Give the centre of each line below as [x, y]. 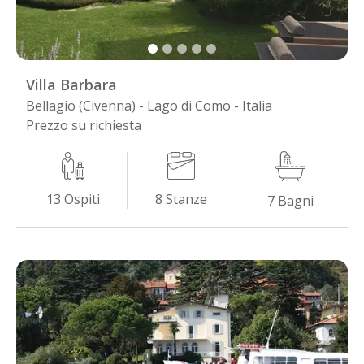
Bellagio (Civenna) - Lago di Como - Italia [149, 105]
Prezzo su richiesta [84, 125]
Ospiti [82, 199]
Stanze [187, 199]
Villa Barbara [71, 84]
